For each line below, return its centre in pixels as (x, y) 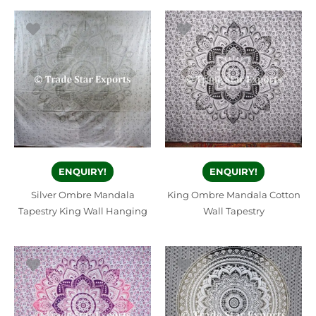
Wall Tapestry (233, 211)
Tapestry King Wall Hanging (83, 211)
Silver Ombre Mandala (83, 195)
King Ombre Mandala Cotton (233, 195)
